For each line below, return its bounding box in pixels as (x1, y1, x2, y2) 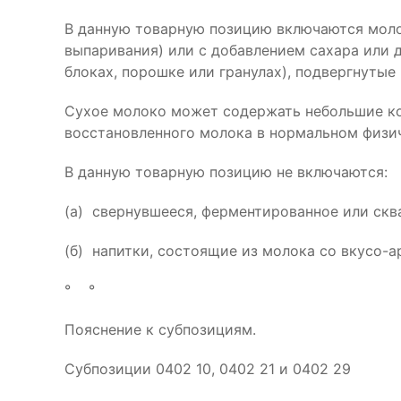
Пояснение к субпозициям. (64, 320, 256, 338)
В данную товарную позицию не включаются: (64, 163, 388, 181)
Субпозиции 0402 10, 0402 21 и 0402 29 (64, 360, 351, 378)
